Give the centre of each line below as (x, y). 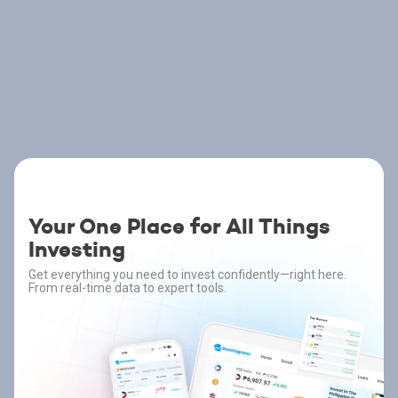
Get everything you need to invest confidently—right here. (187, 275)
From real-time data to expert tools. (127, 288)
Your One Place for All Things (179, 227)
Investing (77, 250)
